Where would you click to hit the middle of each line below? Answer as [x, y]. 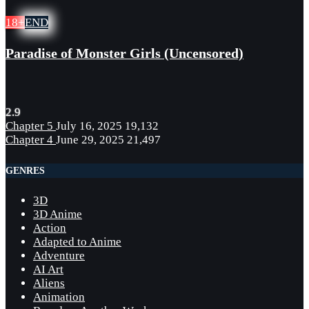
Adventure [59, 256]
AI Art [48, 270]
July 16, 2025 [89, 126]
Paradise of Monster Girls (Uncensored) [124, 53]
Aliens [49, 283]
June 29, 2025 [90, 140]
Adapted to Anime [77, 242]
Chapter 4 [31, 140]
